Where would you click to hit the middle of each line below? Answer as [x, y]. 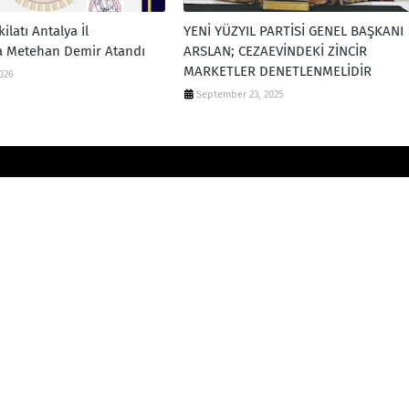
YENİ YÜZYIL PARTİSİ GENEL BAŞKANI [293, 31]
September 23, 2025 [240, 94]
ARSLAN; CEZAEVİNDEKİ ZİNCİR [275, 51]
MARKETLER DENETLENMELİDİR [277, 71]
